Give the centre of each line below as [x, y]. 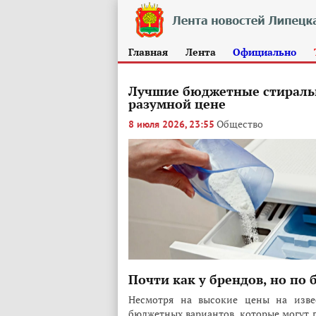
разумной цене [177, 104]
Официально [265, 52]
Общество [240, 124]
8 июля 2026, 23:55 [171, 124]
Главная [148, 52]
